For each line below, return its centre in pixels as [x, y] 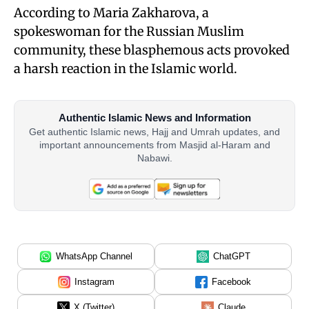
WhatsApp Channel [94, 257]
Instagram [94, 282]
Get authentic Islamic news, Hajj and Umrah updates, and [154, 132]
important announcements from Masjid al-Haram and [154, 145]
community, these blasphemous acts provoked [152, 50]
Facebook [231, 282]
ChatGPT [231, 257]
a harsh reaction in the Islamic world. [126, 69]
